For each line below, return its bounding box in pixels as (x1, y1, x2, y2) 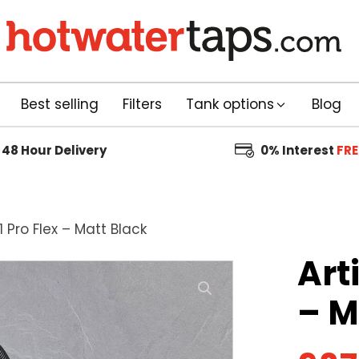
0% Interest (260, 142, 337, 159)
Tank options (186, 95, 274, 114)
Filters (123, 95, 162, 114)
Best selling (21, 95, 99, 114)
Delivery (51, 142, 107, 159)
